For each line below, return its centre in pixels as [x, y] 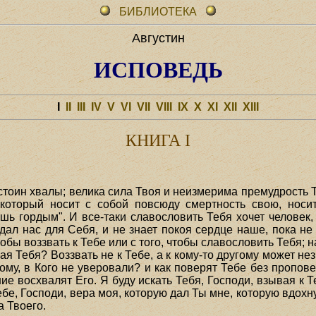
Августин [158, 38]
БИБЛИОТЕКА [159, 12]
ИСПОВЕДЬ [158, 70]
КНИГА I [158, 140]
